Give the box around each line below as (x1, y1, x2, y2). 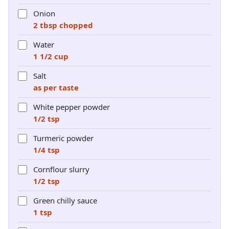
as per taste (33, 82, 79, 93)
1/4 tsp (33, 145, 60, 155)
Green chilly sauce (33, 195, 97, 205)
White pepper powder (33, 102, 110, 112)
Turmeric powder (33, 133, 94, 143)
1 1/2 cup (33, 51, 68, 61)
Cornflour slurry (33, 164, 89, 174)
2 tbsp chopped (33, 20, 93, 30)
